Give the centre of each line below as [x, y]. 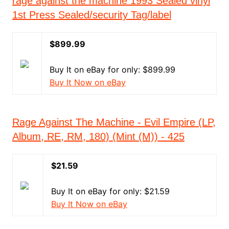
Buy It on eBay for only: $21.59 [110, 191]
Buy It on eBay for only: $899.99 [112, 70]
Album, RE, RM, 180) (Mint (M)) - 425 [98, 136]
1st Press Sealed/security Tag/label [91, 15]
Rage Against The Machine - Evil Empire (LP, [114, 122]
